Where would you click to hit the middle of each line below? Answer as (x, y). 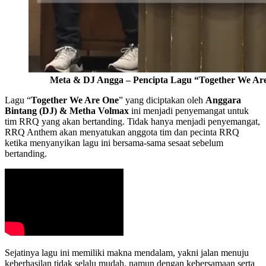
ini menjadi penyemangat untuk (189, 110)
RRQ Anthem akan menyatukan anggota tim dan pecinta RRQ (122, 132)
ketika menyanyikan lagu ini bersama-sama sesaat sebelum (114, 142)
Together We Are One (75, 100)
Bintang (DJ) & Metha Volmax (67, 110)
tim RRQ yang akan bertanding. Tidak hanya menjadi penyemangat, (132, 121)
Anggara (223, 100)
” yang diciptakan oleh (162, 100)
